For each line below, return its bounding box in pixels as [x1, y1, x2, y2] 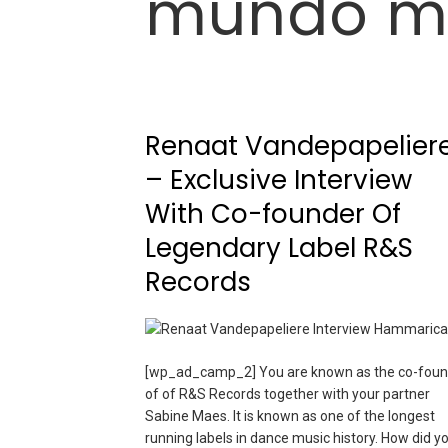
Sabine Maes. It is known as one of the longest [144, 407, 435, 424]
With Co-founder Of [144, 196, 401, 232]
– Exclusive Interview [144, 162, 412, 198]
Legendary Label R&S [144, 230, 413, 266]
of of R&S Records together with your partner [144, 385, 430, 402]
